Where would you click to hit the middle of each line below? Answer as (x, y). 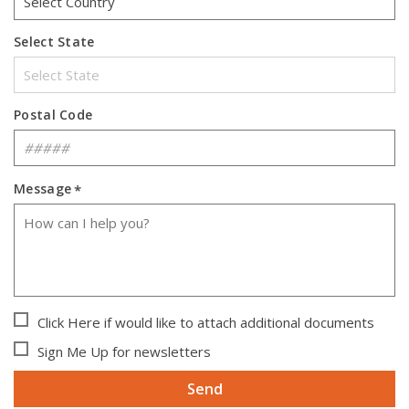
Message (43, 189)
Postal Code (53, 115)
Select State (54, 42)
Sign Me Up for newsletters (124, 351)
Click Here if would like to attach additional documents (206, 322)
